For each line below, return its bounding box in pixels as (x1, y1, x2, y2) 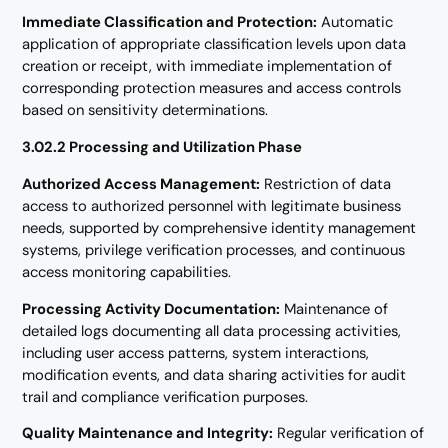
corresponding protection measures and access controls (22, 78, 402, 99)
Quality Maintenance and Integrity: (22, 423, 274, 444)
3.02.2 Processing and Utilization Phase (22, 136, 303, 157)
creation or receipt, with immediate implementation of (22, 56, 393, 77)
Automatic (317, 12, 394, 33)
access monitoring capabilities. (22, 261, 232, 282)
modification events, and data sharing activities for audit (22, 364, 407, 385)
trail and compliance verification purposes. (22, 386, 309, 407)
